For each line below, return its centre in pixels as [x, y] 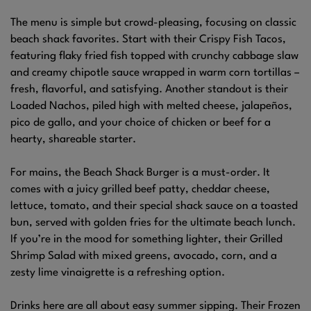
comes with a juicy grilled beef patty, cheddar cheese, [140, 190]
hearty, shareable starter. [73, 140]
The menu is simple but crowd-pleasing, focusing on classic [153, 23]
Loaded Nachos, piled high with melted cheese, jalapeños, [151, 107]
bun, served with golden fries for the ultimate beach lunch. [153, 223]
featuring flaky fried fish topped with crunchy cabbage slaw [154, 57]
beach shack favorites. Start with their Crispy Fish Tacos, [148, 40]
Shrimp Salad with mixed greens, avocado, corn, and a [144, 257]
